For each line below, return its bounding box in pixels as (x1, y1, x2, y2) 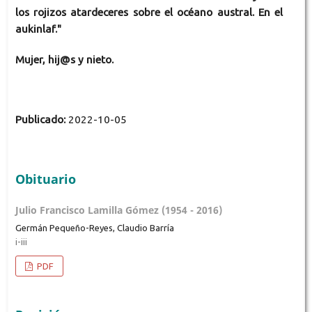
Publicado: (15, 113, 68, 125)
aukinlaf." (15, 22, 61, 35)
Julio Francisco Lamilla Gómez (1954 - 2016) (15, 203, 222, 217)
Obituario (15, 170, 76, 187)
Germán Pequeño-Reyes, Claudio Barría (15, 222, 174, 233)
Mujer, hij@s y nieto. (15, 53, 114, 65)
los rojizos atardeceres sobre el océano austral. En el (15, 6, 283, 18)
